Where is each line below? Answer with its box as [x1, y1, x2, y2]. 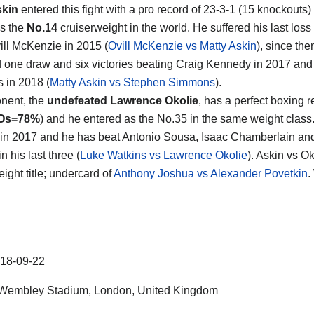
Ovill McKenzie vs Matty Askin [108, 39, 257, 52]
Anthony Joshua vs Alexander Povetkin [114, 167, 308, 179]
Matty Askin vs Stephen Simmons [50, 76, 215, 88]
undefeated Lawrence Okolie [47, 94, 198, 107]
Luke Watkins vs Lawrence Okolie [80, 149, 247, 161]
